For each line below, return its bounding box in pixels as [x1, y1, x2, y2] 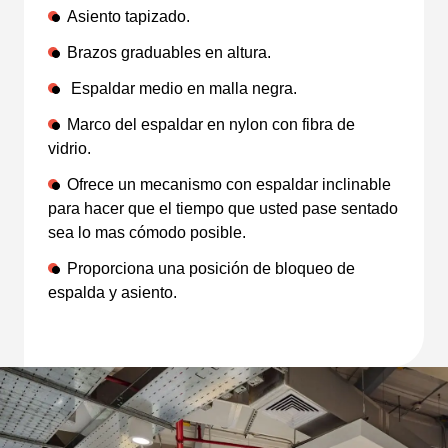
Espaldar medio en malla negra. [67, 79, 297, 97]
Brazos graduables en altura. [67, 43, 271, 61]
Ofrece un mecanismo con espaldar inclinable [67, 175, 391, 193]
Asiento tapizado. [67, 7, 190, 25]
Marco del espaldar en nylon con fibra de [67, 115, 355, 133]
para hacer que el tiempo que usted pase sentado [48, 199, 398, 217]
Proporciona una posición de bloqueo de [67, 259, 355, 277]
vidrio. [48, 139, 91, 157]
